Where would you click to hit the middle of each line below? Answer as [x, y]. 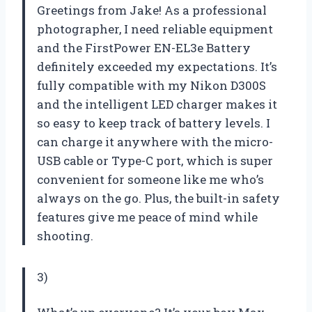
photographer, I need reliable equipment [155, 29]
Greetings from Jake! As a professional [152, 10]
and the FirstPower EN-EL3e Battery [144, 47]
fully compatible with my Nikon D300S [151, 85]
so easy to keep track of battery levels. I [154, 123]
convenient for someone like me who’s [150, 179]
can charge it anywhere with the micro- [155, 141]
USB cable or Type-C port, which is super [155, 160]
